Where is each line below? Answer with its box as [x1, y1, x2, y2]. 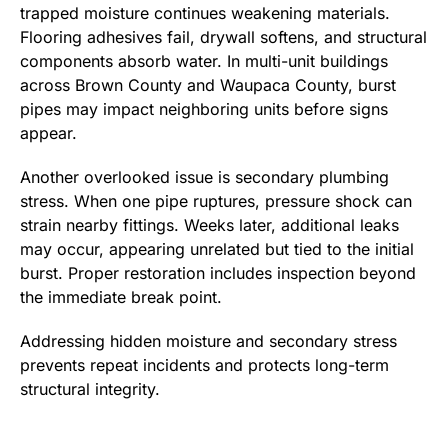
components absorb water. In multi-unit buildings [20, 51, 388, 71]
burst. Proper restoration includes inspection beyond [20, 263, 416, 283]
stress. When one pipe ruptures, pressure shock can [20, 191, 412, 211]
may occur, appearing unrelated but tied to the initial [20, 239, 414, 259]
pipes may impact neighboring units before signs [20, 99, 388, 119]
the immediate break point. [20, 287, 222, 307]
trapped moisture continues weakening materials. [20, 3, 390, 23]
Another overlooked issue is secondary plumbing [20, 167, 389, 187]
